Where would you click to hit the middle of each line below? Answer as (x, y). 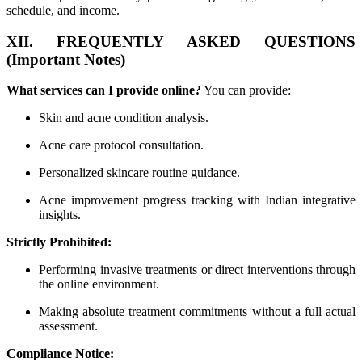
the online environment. (99, 284)
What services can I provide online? (104, 90)
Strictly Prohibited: (59, 242)
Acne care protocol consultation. (121, 145)
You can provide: (246, 90)
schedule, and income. (63, 11)
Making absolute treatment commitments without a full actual (197, 312)
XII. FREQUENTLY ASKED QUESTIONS (181, 41)
